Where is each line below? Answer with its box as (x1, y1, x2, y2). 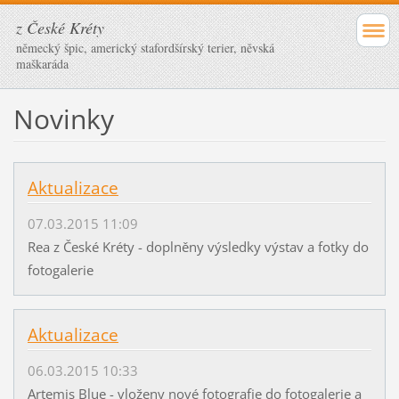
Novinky (12, 100, 114, 137)
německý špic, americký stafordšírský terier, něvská (16, 39, 274, 56)
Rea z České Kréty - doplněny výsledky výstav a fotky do (27, 238, 369, 256)
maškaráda (16, 55, 69, 72)
